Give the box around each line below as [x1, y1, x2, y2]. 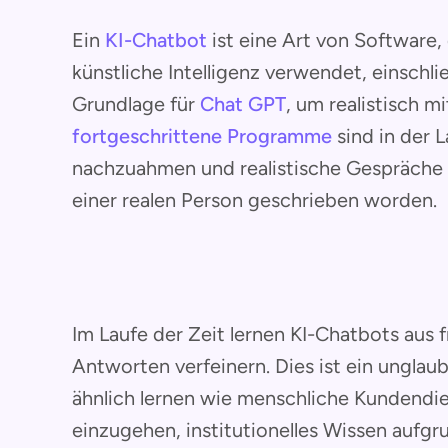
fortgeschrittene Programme [72, 124, 332, 149]
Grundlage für [72, 92, 200, 117]
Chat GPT [200, 92, 286, 117]
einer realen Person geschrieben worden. [72, 188, 437, 213]
